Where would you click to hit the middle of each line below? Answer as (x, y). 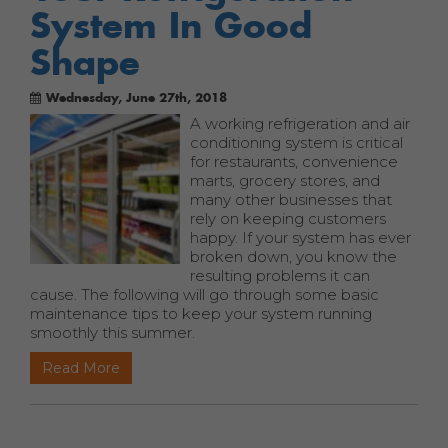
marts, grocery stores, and (285, 180)
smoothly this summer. (112, 332)
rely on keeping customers (288, 218)
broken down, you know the (293, 256)
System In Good (171, 25)
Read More (81, 368)
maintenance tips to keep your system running (201, 313)
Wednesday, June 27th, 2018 (136, 97)
